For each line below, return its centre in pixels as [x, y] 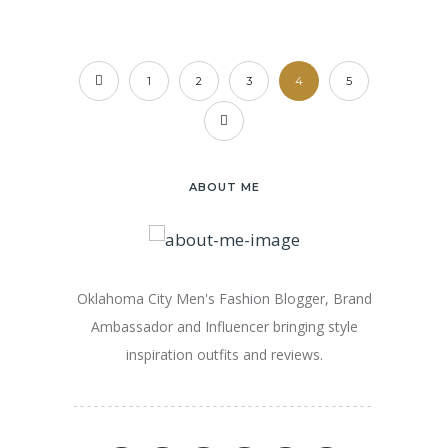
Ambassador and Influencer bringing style [224, 327]
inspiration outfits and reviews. [224, 355]
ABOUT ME [224, 186]
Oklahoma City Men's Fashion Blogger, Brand [224, 299]
